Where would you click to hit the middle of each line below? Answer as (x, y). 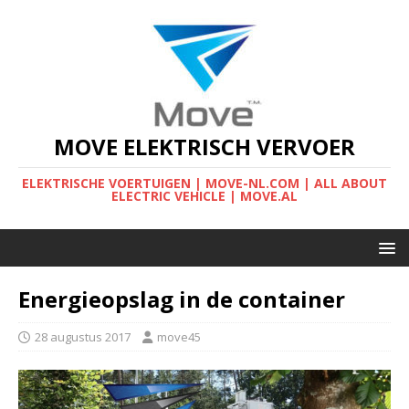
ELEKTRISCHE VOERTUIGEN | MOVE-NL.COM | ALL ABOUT (204, 183)
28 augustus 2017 (83, 337)
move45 (179, 337)
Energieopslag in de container (182, 299)
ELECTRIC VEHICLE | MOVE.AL (204, 196)
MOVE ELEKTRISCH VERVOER (204, 147)
